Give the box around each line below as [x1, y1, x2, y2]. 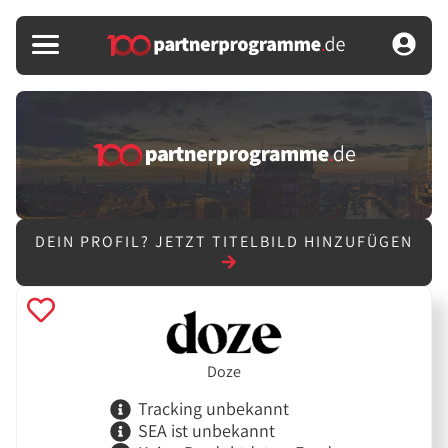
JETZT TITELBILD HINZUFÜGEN [155, 231, 413, 253]
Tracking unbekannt [137, 397, 289, 421]
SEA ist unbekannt [137, 419, 275, 443]
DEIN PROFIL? [35, 231, 155, 253]
